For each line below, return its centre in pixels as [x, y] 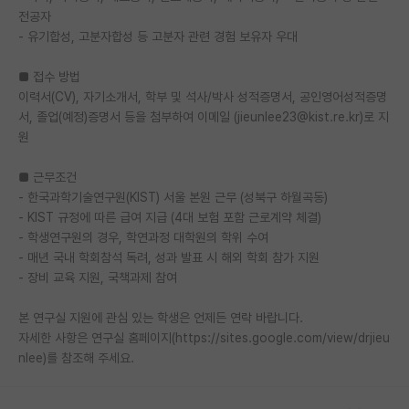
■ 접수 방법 [49, 76]
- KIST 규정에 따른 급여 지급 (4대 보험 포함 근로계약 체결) [170, 217]
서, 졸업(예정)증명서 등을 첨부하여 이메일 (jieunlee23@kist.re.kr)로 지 [204, 116]
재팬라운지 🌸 [68, 21]
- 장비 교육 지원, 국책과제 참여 [98, 277]
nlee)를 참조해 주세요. [76, 357]
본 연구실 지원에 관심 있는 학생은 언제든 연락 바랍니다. [161, 317]
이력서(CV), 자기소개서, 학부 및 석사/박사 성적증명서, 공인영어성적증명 [203, 96]
